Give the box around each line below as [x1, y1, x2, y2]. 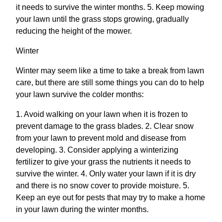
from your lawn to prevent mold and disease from [16, 133, 186, 142]
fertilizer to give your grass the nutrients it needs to [16, 157, 191, 166]
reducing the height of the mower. [16, 26, 132, 35]
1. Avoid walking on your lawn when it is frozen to [16, 110, 188, 118]
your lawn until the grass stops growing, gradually [16, 14, 189, 23]
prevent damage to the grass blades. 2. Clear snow [16, 121, 194, 130]
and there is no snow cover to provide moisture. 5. [16, 181, 189, 190]
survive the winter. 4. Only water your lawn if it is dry [16, 169, 196, 178]
